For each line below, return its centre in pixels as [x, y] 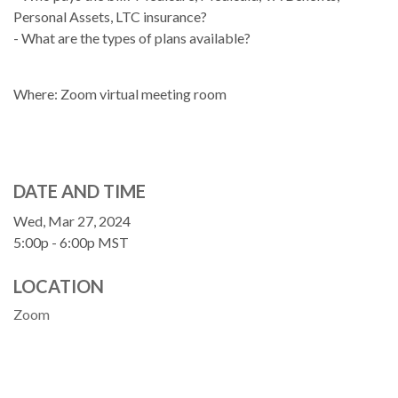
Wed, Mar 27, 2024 [72, 220]
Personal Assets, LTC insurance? [110, 16]
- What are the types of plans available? [132, 37]
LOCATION [59, 286]
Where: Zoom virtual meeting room [120, 93]
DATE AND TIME [80, 191]
